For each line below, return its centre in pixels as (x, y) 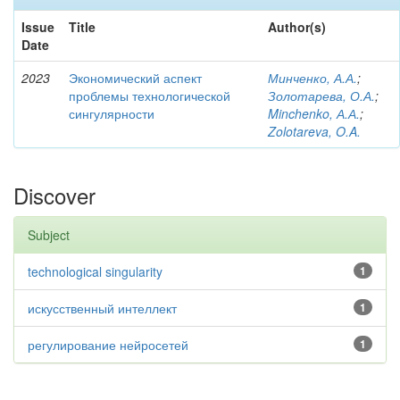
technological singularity (95, 271)
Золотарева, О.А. (321, 96)
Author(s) (297, 27)
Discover (54, 195)
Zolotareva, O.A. (314, 131)
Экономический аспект (135, 78)
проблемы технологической (150, 96)
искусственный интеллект (102, 308)
